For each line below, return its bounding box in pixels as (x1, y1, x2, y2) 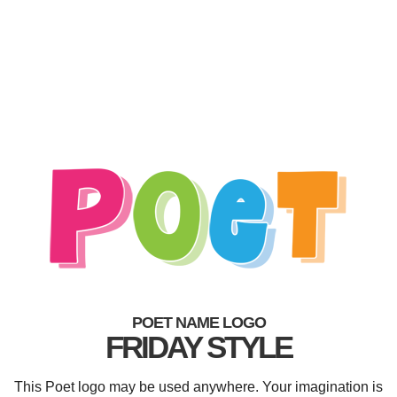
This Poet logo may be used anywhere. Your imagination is (14, 379, 383, 394)
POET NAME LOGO (131, 314, 266, 331)
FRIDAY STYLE (105, 330, 292, 364)
